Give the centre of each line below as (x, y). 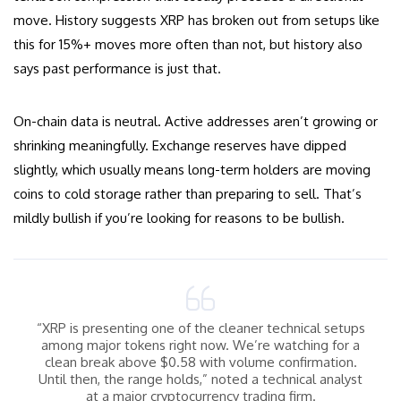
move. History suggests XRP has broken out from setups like (196, 21)
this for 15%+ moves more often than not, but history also (188, 45)
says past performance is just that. (117, 69)
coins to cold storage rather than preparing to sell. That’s (188, 194)
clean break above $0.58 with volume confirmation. (200, 363)
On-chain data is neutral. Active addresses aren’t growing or (196, 122)
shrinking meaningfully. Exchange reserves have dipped (180, 146)
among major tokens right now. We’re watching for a (200, 346)
